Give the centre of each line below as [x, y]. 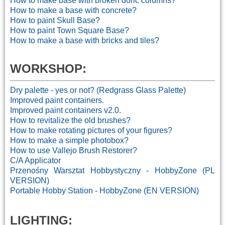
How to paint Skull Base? [55, 20]
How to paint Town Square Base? [70, 30]
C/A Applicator [35, 160]
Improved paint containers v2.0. [66, 110]
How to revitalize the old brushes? [70, 120]
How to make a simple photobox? [69, 140]
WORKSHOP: [48, 68]
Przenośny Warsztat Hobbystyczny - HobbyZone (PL [113, 170]
